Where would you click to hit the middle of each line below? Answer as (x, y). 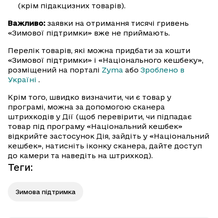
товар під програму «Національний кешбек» (95, 127)
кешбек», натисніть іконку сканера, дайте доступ (105, 146)
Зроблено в (163, 70)
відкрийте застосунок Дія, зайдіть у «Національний (109, 136)
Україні (22, 80)
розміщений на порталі (55, 70)
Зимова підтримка (45, 192)
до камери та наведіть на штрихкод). (80, 156)
